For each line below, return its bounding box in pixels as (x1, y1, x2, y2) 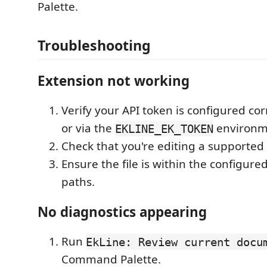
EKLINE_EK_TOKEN (115, 122, 213, 135)
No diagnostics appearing (38, 202, 207, 221)
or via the (61, 120, 115, 136)
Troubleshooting (38, 36, 151, 55)
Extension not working (38, 71, 190, 90)
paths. (61, 174, 95, 190)
